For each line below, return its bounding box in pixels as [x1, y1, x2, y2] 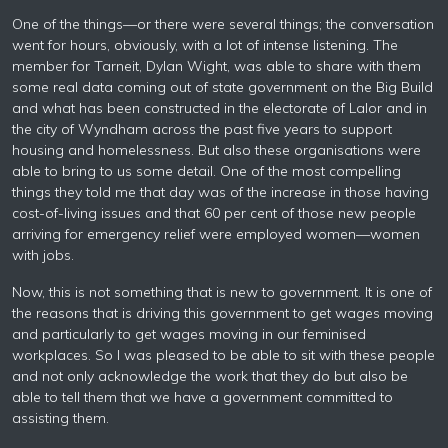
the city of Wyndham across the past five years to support [12, 120, 392, 138]
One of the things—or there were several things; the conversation [12, 15, 434, 33]
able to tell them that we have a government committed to [12, 388, 393, 406]
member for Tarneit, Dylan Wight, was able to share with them [12, 57, 421, 75]
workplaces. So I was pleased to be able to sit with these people [12, 346, 435, 364]
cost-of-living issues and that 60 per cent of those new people [12, 204, 416, 222]
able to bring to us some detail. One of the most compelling [12, 162, 401, 180]
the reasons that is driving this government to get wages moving [12, 304, 433, 322]
